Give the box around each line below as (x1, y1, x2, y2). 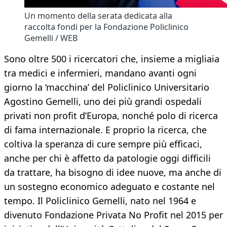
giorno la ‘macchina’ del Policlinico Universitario (4, 81, 209, 94)
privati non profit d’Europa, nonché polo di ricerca (4, 109, 218, 122)
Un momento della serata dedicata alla (24, 10, 172, 22)
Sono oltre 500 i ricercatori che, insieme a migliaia (4, 53, 219, 65)
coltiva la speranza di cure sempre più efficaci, (4, 138, 202, 150)
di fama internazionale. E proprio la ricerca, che (4, 124, 207, 136)
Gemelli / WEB (24, 32, 78, 44)
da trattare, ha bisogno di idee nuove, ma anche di (4, 166, 221, 179)
